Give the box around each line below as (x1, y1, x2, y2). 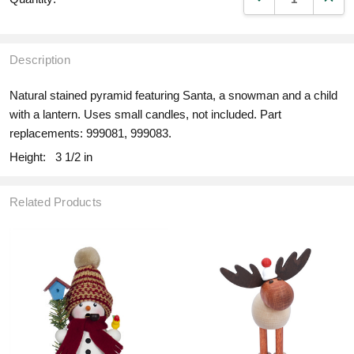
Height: (9, 149, 46, 164)
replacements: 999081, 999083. (9, 126, 171, 140)
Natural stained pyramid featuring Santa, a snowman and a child (9, 88, 337, 102)
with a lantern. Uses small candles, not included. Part (9, 107, 281, 121)
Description (9, 52, 70, 66)
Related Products (9, 194, 102, 209)
